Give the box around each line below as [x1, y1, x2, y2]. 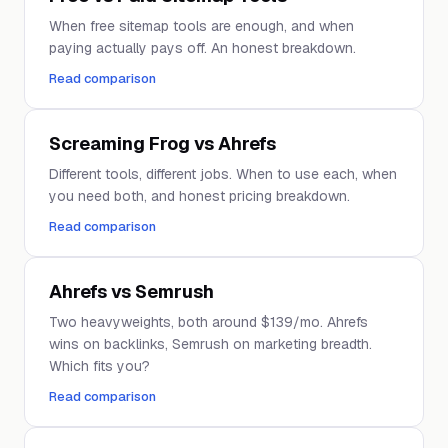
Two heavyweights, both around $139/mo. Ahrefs [49, 313, 368, 331]
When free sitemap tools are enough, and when [49, 17, 354, 35]
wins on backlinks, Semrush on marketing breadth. [49, 335, 372, 353]
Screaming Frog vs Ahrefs [49, 132, 276, 155]
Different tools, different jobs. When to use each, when [49, 165, 397, 183]
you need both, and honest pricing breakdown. [49, 187, 350, 205]
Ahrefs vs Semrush [49, 280, 214, 303]
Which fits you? [49, 357, 150, 375]
